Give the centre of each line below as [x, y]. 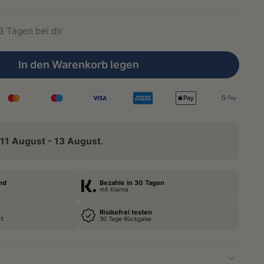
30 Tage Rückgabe [126, 218]
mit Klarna [114, 189]
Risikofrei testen [126, 212]
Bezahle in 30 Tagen [132, 182]
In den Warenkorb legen [78, 65]
